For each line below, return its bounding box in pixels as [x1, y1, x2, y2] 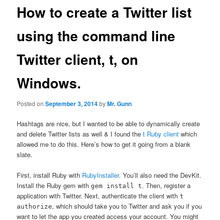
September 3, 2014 [45, 99, 98, 108]
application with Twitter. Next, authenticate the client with [17, 191, 180, 201]
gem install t [91, 182, 142, 190]
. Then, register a [142, 181, 191, 191]
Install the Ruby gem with [17, 181, 91, 191]
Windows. [17, 73, 82, 93]
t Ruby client [143, 129, 179, 138]
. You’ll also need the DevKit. [119, 170, 202, 180]
